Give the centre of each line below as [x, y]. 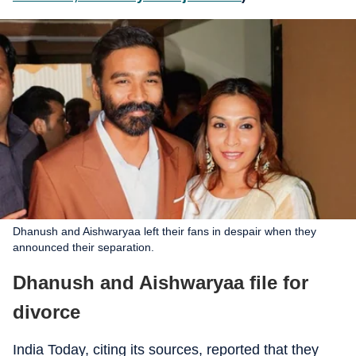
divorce [46, 312]
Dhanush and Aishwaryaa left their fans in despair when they [164, 231]
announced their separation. [83, 247]
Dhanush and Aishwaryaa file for [161, 282]
